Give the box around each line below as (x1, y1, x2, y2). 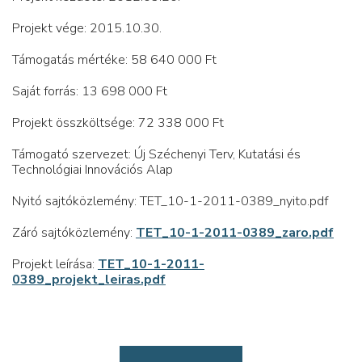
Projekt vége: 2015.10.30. (12, 19, 162, 37)
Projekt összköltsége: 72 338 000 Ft (12, 113, 224, 132)
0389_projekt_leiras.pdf (12, 270, 166, 288)
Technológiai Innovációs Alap (12, 160, 173, 179)
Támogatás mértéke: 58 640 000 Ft (12, 50, 217, 69)
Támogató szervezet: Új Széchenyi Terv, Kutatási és (12, 145, 301, 163)
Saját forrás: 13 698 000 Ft (12, 82, 167, 100)
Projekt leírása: (12, 255, 98, 273)
